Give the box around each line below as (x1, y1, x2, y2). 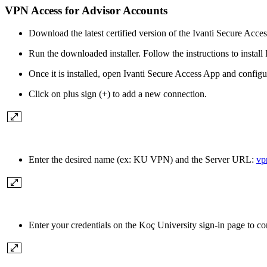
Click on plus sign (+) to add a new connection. (29, 89, 207, 100)
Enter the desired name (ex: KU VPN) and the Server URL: (29, 154, 256, 165)
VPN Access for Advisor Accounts (5, 4, 167, 17)
